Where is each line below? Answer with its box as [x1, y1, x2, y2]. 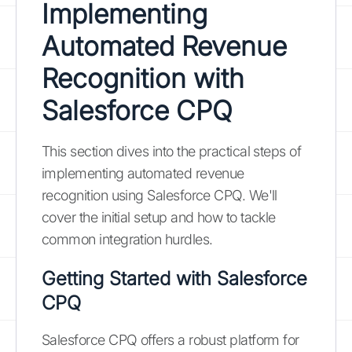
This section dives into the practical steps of [42, 142, 302, 159]
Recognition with [42, 61, 244, 94]
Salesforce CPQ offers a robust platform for [42, 331, 299, 348]
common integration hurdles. [42, 230, 213, 247]
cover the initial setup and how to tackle [42, 208, 276, 225]
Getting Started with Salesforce [42, 266, 307, 290]
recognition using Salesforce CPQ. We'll [42, 186, 277, 203]
